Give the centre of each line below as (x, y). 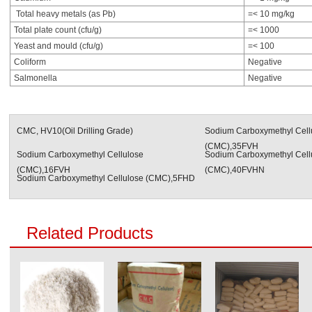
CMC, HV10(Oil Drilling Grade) (75, 131)
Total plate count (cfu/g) (58, 30)
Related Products (90, 233)
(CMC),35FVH (232, 146)
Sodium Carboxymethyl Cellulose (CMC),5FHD (106, 178)
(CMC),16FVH (44, 170)
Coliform (30, 62)
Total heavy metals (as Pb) (65, 14)
